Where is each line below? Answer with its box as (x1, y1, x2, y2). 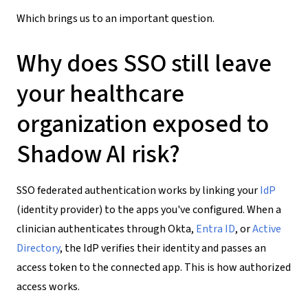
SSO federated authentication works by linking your (16, 182, 260, 198)
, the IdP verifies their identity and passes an (60, 240, 266, 256)
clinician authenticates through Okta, (16, 221, 196, 236)
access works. (16, 278, 80, 294)
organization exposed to (16, 106, 269, 142)
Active (252, 221, 281, 236)
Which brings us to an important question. (16, 11, 214, 26)
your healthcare (16, 76, 184, 111)
